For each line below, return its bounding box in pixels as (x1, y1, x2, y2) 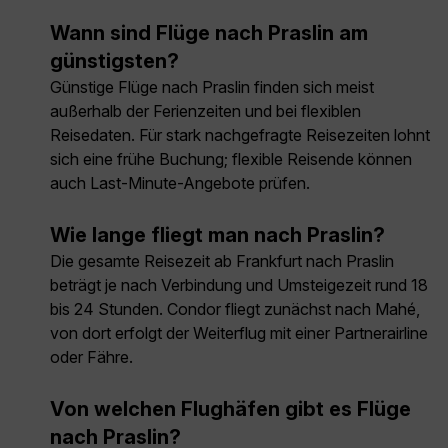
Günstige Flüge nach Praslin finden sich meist (50, 77, 374, 98)
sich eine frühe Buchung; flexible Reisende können (50, 149, 412, 170)
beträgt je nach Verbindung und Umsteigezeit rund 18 (50, 275, 428, 296)
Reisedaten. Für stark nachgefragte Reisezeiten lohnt (50, 125, 430, 146)
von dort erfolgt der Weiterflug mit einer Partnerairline (50, 323, 428, 344)
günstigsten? (50, 49, 179, 74)
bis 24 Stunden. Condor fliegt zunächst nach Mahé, (50, 299, 420, 320)
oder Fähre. (50, 347, 133, 368)
